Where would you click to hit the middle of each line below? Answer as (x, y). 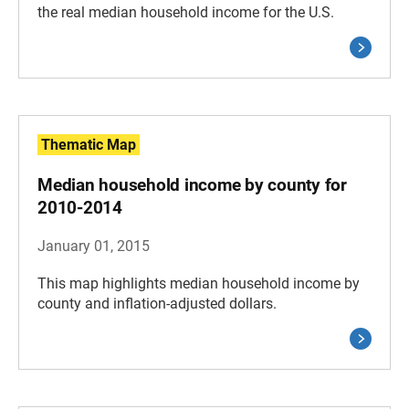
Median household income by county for (192, 185)
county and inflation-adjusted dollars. (157, 304)
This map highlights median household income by (199, 283)
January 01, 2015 (94, 246)
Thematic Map (89, 145)
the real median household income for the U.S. (186, 12)
